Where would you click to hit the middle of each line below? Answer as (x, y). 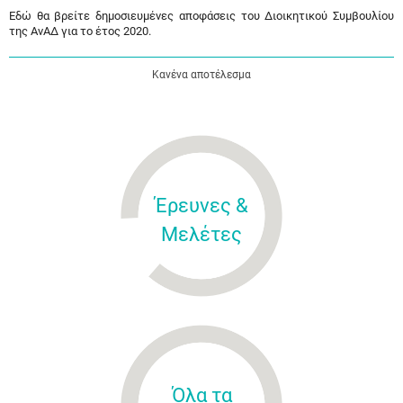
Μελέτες (201, 234)
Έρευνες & (201, 206)
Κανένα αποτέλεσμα (201, 75)
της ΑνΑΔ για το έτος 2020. (80, 31)
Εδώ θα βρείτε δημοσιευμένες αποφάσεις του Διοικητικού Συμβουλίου (201, 16)
